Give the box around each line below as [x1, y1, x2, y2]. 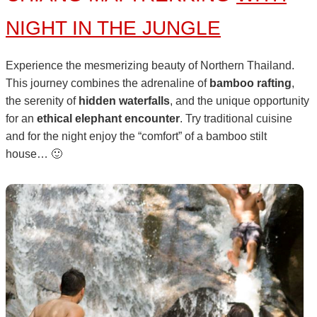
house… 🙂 [6, 147, 62, 160]
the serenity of [6, 94, 79, 107]
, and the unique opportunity [170, 94, 309, 107]
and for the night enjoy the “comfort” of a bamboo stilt [6, 129, 267, 142]
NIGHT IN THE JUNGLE [6, 17, 221, 40]
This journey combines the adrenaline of [6, 76, 209, 89]
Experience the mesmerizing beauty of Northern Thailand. [6, 59, 294, 71]
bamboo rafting [209, 76, 292, 89]
